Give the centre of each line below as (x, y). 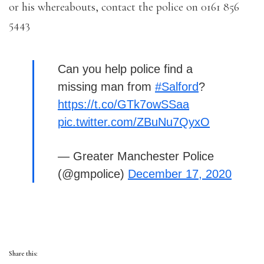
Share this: (23, 254)
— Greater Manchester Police (136, 156)
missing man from (106, 87)
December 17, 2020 (180, 174)
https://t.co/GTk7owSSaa (123, 105)
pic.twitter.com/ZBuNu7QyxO (134, 122)
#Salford (177, 87)
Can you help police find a (125, 69)
